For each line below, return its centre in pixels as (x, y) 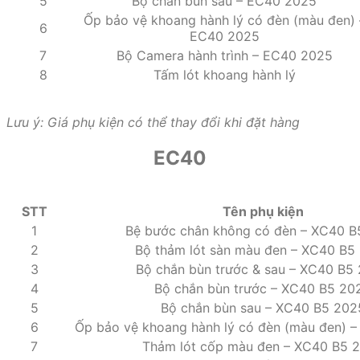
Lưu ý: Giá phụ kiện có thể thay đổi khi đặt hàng (153, 122)
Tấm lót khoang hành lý (224, 74)
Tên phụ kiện (263, 212)
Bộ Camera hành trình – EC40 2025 (224, 55)
